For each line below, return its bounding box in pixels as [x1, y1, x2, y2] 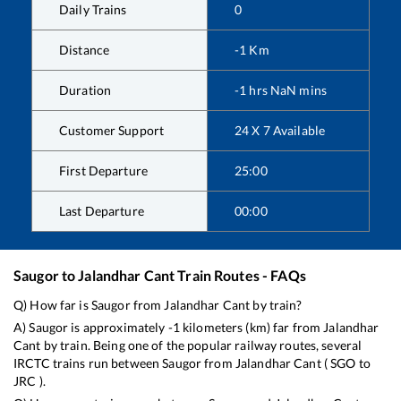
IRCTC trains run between [13, 354, 163, 371]
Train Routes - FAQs [175, 266, 306, 284]
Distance [59, 41, 110, 57]
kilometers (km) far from [179, 319, 324, 335]
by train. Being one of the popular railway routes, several [40, 337, 363, 353]
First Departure [59, 162, 148, 178]
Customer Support [59, 122, 165, 138]
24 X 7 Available [235, 122, 326, 138]
